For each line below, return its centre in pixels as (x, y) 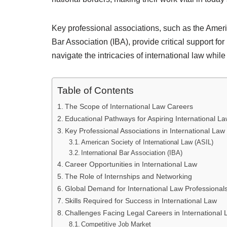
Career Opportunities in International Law (131, 164)
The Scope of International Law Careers (129, 106)
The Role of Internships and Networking (128, 176)
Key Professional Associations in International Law (145, 131)
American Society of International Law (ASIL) (147, 142)
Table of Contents (96, 91)
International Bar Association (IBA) (132, 153)
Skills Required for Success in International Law (141, 201)
